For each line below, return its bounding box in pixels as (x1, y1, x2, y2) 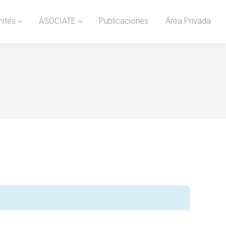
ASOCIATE (39, 16, 76, 26)
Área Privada (165, 16, 211, 26)
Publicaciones (99, 16, 148, 26)
